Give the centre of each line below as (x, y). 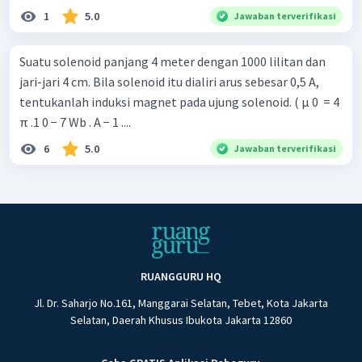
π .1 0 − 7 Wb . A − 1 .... (75, 122)
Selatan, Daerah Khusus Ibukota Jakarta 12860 (181, 320)
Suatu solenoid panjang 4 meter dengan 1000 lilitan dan (173, 61)
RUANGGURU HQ (181, 277)
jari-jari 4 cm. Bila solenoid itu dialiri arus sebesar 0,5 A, (169, 81)
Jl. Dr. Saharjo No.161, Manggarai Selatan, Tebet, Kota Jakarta (181, 303)
